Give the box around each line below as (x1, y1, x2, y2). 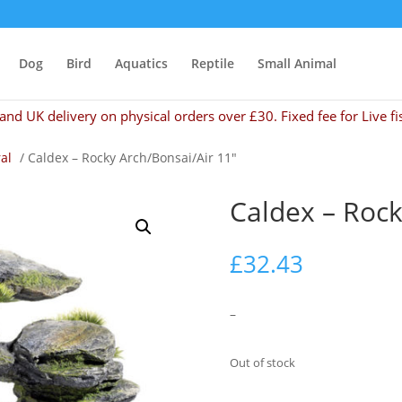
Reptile (191, 55, 234, 72)
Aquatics (115, 55, 168, 72)
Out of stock (229, 354, 295, 371)
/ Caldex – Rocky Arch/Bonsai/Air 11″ (16, 149, 237, 166)
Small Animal (258, 55, 336, 72)
